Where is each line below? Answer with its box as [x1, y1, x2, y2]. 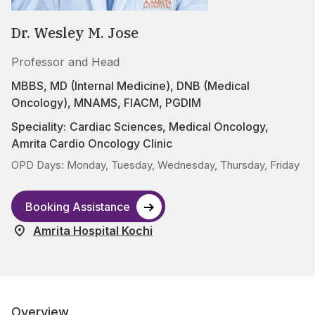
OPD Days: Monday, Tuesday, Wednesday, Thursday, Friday [11, 158, 300, 172]
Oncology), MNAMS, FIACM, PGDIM [11, 96, 201, 110]
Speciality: [11, 120, 66, 134]
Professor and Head [11, 55, 120, 70]
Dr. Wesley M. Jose [11, 23, 139, 43]
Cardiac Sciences [70, 120, 162, 134]
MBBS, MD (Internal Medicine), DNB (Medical [11, 79, 250, 94]
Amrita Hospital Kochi [33, 223, 153, 238]
